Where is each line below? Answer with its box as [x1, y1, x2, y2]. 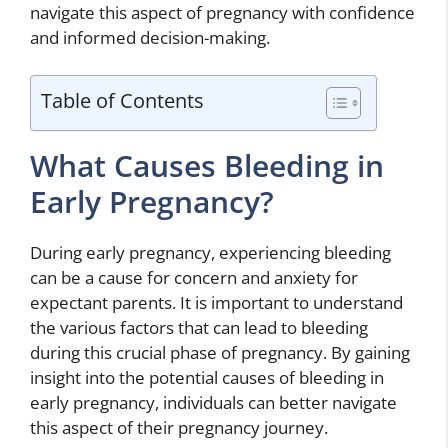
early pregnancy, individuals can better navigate [30, 391, 397, 414]
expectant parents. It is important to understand [30, 291, 403, 314]
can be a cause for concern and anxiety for [30, 266, 358, 289]
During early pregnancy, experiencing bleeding [30, 241, 391, 264]
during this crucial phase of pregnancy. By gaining [30, 341, 410, 364]
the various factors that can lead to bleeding [30, 316, 368, 339]
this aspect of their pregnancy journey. [30, 416, 328, 439]
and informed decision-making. [30, 25, 270, 49]
